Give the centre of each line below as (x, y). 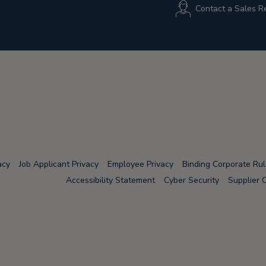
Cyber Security (191, 180)
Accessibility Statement (110, 180)
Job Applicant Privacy (59, 164)
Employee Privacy (140, 164)
